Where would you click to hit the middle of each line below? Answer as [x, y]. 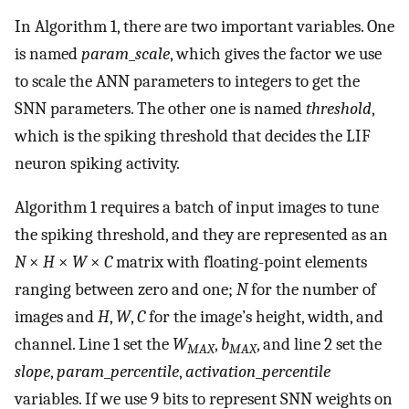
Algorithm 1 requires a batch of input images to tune [197, 208]
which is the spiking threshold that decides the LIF [193, 136]
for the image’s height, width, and [264, 317]
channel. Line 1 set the [94, 345]
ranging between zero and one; [126, 290]
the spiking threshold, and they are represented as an [201, 235]
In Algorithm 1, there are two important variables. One [204, 26]
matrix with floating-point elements [240, 262]
